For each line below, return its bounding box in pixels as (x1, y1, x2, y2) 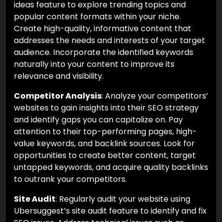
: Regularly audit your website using (55, 193, 190, 205)
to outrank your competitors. (14, 173, 127, 185)
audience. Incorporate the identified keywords (14, 47, 193, 58)
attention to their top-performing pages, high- (14, 126, 197, 138)
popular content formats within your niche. (14, 11, 181, 23)
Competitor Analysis (14, 90, 102, 102)
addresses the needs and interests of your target (14, 35, 205, 47)
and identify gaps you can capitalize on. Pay (14, 114, 183, 126)
